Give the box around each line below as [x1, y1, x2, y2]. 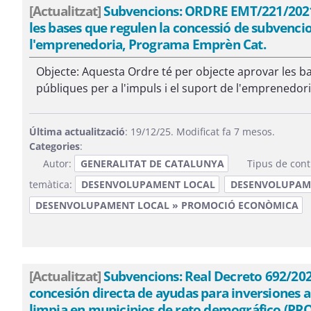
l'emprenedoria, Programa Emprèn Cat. [28, 35, 266, 53]
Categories [28, 140, 80, 153]
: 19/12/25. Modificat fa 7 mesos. [124, 125, 275, 138]
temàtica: [28, 178, 75, 191]
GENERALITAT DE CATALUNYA [80, 157, 224, 170]
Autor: [42, 157, 74, 170]
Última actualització [28, 125, 125, 138]
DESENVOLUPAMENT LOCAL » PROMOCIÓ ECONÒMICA [35, 199, 299, 212]
